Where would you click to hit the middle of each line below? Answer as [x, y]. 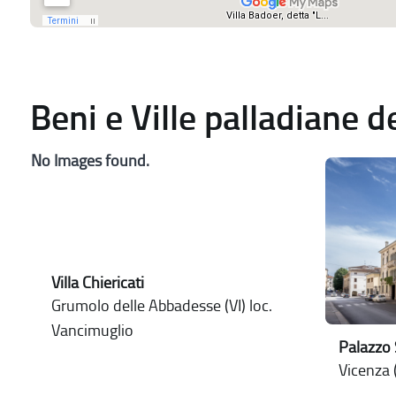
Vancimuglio [92, 331]
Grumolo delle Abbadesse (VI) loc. [161, 306]
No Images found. [90, 161]
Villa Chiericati [97, 283]
